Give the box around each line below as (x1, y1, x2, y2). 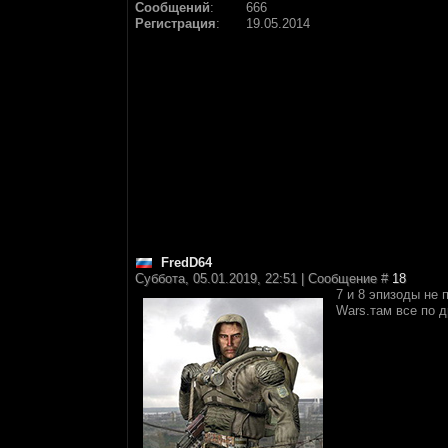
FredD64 (161, 255, 212, 270)
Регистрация (135, 16, 216, 31)
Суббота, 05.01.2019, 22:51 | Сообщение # (135, 271, 392, 286)
